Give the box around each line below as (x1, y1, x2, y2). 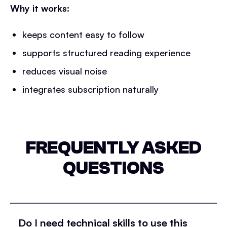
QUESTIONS (63, 158, 164, 178)
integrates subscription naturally (22, 84, 159, 95)
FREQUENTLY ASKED (25, 137, 202, 158)
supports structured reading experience (22, 47, 191, 58)
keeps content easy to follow (22, 29, 144, 40)
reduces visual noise (22, 65, 107, 77)
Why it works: (10, 3, 69, 14)
